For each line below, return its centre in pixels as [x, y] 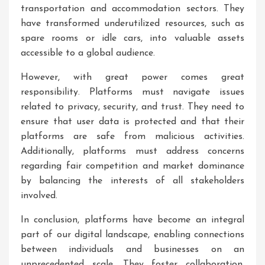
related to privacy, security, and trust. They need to [132, 107]
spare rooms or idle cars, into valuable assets [132, 38]
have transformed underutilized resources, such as [132, 24]
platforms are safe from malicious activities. [132, 137]
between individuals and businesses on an [132, 250]
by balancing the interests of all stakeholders [132, 181]
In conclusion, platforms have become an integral [132, 220]
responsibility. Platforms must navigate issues [132, 92]
